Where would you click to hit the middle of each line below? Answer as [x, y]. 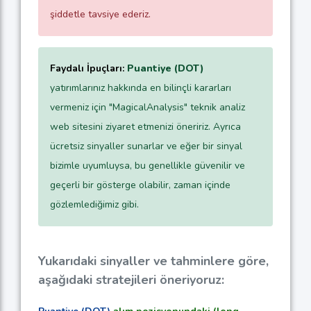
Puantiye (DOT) [166, 68]
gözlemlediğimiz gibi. [94, 204]
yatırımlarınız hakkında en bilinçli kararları [141, 87]
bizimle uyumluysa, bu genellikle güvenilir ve [148, 165]
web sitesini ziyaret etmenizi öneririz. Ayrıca [145, 126]
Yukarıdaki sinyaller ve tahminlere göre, [153, 261]
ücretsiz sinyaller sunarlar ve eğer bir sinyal [146, 146]
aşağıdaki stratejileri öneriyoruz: [131, 279]
